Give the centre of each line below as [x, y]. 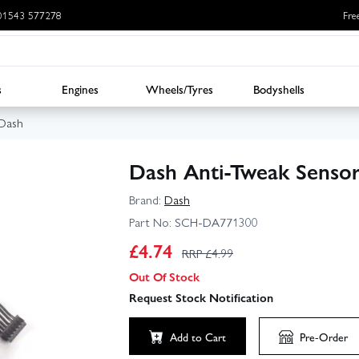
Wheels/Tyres [179, 89]
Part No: [150, 222]
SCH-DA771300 [215, 222]
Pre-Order [324, 336]
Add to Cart [198, 336]
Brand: [145, 200]
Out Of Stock [164, 276]
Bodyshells [279, 89]
